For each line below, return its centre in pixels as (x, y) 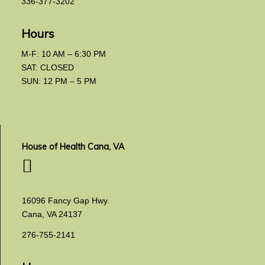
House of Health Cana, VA (73, 146)
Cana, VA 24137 (52, 214)
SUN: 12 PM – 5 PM (59, 81)
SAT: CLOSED (47, 68)
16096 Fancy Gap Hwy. (65, 200)
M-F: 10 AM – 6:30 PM (63, 54)
